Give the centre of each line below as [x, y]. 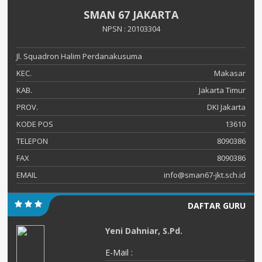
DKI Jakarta [226, 107]
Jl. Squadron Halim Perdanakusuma [79, 56]
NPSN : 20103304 [131, 28]
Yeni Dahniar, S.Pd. [144, 230]
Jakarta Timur [222, 90]
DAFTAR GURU [217, 205]
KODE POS [35, 124]
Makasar [230, 73]
